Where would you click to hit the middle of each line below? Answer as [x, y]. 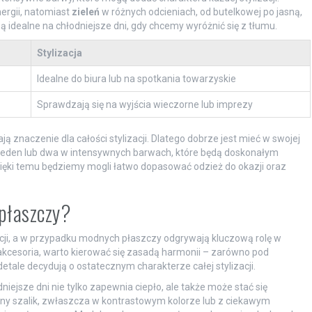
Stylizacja [59, 53]
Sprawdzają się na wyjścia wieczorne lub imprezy [145, 104]
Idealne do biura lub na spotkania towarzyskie [136, 78]
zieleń [85, 11]
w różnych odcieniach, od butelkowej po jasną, [201, 11]
